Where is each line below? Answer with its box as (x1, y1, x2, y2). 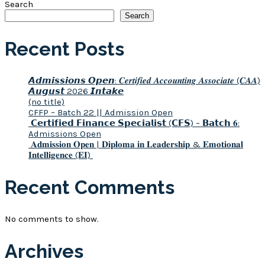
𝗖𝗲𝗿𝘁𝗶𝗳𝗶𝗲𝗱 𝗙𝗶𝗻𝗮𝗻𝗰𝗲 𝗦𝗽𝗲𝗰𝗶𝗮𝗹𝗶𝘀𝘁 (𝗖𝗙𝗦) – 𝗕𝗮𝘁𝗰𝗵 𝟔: (28, 118, 240, 129)
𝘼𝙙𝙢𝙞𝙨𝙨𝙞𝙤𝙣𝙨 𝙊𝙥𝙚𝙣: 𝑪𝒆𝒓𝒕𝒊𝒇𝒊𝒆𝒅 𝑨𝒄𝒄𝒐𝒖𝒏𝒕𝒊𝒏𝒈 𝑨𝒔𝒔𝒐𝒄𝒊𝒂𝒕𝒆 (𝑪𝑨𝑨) (28, 75, 260, 86)
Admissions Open (28, 128, 101, 140)
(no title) (28, 96, 64, 108)
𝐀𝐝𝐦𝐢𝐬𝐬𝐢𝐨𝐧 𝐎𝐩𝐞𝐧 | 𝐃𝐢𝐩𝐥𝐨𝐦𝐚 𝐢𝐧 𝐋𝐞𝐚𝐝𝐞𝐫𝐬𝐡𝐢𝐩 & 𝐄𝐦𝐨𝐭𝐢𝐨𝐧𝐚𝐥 (28, 139, 243, 150)
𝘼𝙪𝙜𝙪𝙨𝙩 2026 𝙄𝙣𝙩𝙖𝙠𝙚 (28, 86, 124, 97)
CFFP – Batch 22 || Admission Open (28, 107, 173, 118)
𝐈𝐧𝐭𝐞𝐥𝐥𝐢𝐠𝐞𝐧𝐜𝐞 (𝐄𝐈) (28, 150, 93, 161)
